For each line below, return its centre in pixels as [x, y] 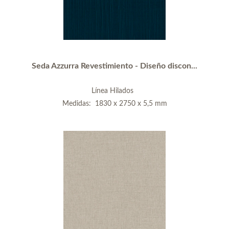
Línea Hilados [114, 91]
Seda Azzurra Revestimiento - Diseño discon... [114, 66]
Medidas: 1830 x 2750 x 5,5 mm [114, 104]
